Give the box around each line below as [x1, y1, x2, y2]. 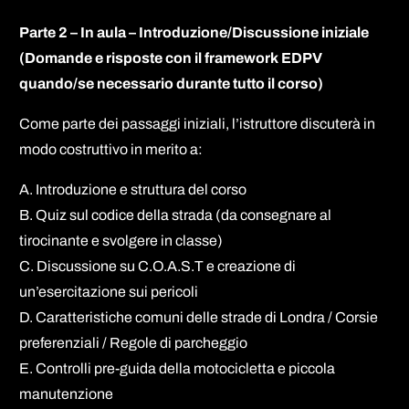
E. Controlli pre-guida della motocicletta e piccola [19, 360, 336, 376]
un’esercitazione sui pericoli [19, 283, 199, 299]
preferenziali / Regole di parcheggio [19, 334, 248, 351]
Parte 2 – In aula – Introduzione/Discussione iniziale [19, 24, 370, 40]
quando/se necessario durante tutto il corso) [19, 75, 324, 91]
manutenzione [19, 385, 114, 402]
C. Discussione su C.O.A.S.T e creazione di [19, 257, 297, 274]
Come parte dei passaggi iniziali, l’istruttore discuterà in [19, 115, 376, 131]
